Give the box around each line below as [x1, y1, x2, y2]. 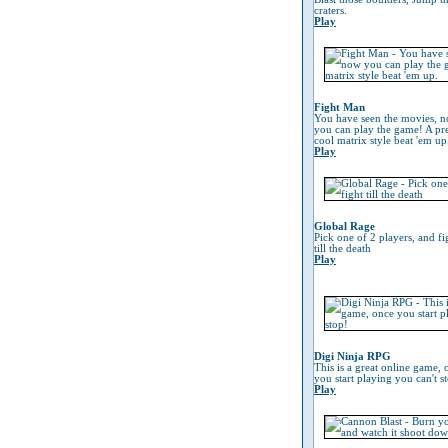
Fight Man [314, 102, 365, 113]
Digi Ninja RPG [314, 351, 391, 362]
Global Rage [314, 221, 375, 232]
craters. [314, 5, 347, 16]
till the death [314, 243, 371, 254]
